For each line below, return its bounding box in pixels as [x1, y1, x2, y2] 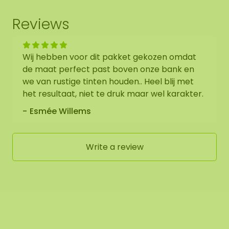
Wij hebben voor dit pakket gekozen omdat [22, 51, 196, 63]
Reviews [12, 14, 70, 35]
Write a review [85, 141, 144, 153]
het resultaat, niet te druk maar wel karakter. [22, 88, 203, 100]
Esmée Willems [30, 105, 91, 118]
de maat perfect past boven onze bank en [22, 63, 194, 76]
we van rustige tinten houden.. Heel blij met [22, 76, 194, 88]
